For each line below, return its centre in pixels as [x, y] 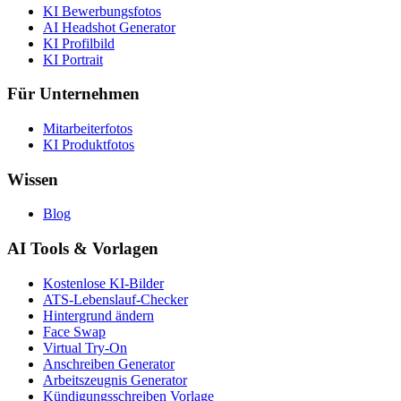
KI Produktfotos [89, 145]
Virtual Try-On [85, 347]
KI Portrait [73, 59]
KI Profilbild [79, 43]
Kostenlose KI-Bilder [103, 283]
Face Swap [74, 331]
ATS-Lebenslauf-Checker [115, 299]
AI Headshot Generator [109, 27]
